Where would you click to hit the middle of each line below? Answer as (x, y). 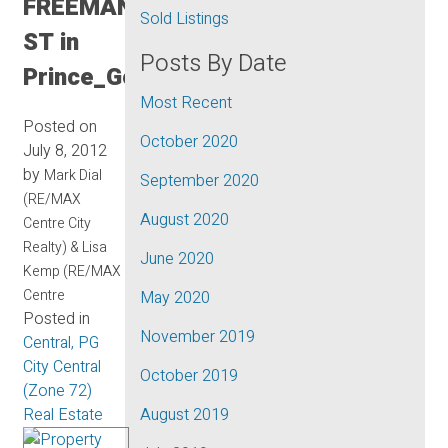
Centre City (57, 223)
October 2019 (189, 376)
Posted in (56, 318)
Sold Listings (184, 19)
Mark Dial (73, 175)
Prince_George (105, 77)
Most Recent (186, 103)
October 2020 (189, 142)
